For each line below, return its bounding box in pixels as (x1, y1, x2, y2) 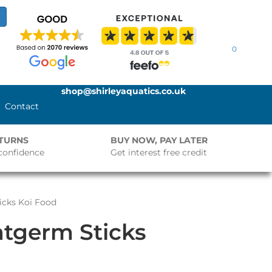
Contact (5, 101, 39, 112)
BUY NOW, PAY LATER (110, 135, 208, 146)
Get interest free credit (110, 147, 208, 158)
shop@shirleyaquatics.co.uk (61, 86, 186, 97)
